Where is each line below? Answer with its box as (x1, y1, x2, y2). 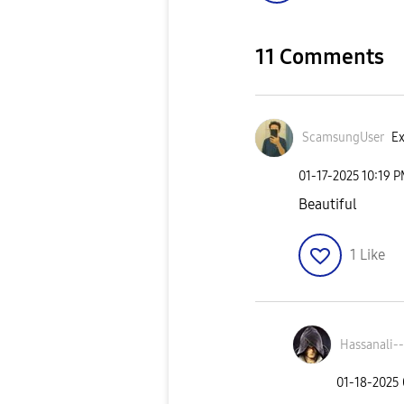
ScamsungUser (302, 130, 384, 146)
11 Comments (255, 43, 384, 69)
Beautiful (298, 196, 357, 214)
